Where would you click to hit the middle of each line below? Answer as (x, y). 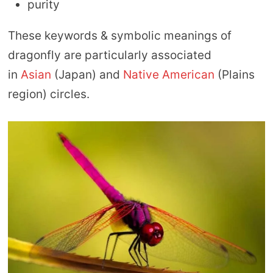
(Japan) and (87, 74)
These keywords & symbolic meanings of (119, 35)
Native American (170, 74)
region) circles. (48, 94)
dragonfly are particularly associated (109, 55)
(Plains (236, 74)
